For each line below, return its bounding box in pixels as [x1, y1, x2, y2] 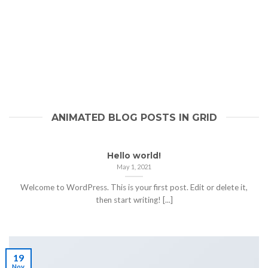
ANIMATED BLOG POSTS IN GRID [51, 111, 217, 123]
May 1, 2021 [117, 163, 151, 171]
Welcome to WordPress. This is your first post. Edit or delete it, [20, 182, 248, 192]
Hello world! [107, 150, 161, 160]
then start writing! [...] [95, 194, 173, 205]
